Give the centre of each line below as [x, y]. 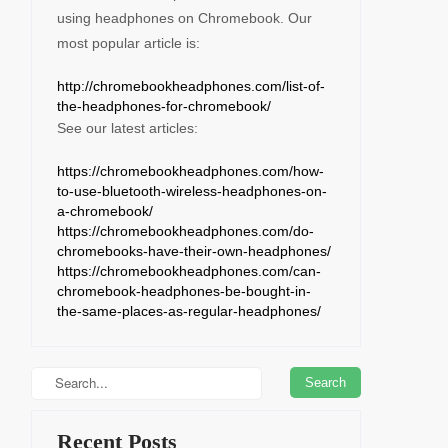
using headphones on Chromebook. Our [184, 18]
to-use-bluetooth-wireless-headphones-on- [192, 191]
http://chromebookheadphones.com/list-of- [191, 86]
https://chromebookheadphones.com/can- [189, 271]
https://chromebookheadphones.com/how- [190, 171]
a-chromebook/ [105, 211]
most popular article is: [128, 43]
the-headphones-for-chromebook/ [164, 106]
